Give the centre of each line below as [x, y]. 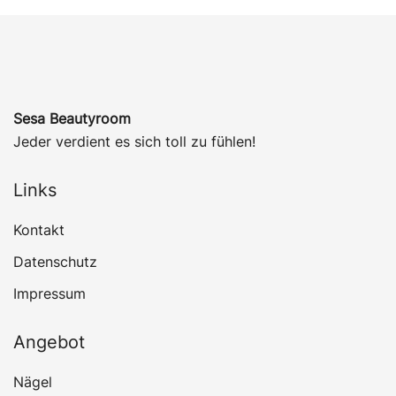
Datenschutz [55, 262]
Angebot [49, 343]
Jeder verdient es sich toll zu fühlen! [134, 142]
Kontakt [39, 230]
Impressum [49, 294]
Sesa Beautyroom [72, 119]
